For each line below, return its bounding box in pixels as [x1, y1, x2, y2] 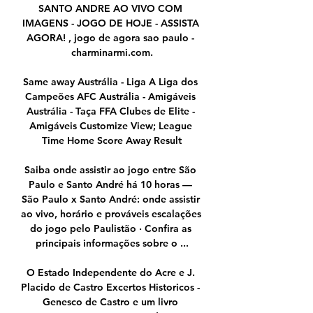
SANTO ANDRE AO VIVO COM [38, 2, 182, 15]
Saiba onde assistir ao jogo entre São [24, 163, 196, 177]
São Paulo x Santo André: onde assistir [21, 193, 200, 206]
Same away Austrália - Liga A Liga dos [23, 75, 198, 89]
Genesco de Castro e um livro [43, 296, 178, 309]
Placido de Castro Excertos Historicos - [21, 281, 200, 294]
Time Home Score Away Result [42, 134, 182, 147]
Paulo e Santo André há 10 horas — [29, 178, 192, 191]
